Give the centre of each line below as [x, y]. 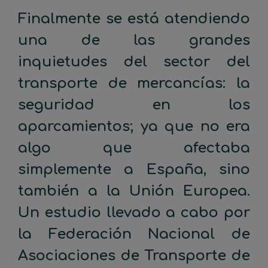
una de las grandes [134, 40]
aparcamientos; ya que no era [134, 127]
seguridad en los [134, 105]
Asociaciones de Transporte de [134, 256]
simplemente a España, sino [134, 170]
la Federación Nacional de [134, 234]
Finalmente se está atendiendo [134, 19]
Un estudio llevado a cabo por [134, 213]
